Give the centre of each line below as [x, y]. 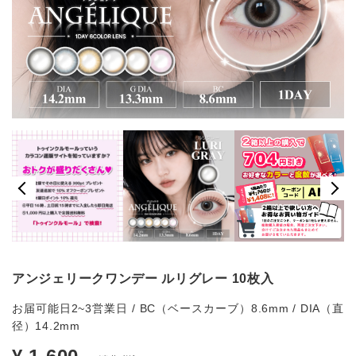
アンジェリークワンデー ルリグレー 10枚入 [143, 279]
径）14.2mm [46, 326]
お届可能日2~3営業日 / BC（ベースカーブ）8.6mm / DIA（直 [178, 309]
